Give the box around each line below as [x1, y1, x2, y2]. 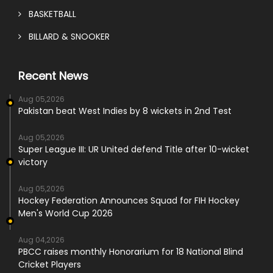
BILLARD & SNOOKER [21, 30, 110, 43]
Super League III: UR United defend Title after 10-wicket [18, 143, 249, 156]
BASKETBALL [21, 8, 76, 21]
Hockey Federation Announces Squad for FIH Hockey [18, 194, 239, 207]
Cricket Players [18, 258, 81, 271]
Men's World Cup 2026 [18, 207, 113, 220]
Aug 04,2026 [18, 235, 65, 246]
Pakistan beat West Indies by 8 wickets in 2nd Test [18, 105, 232, 118]
